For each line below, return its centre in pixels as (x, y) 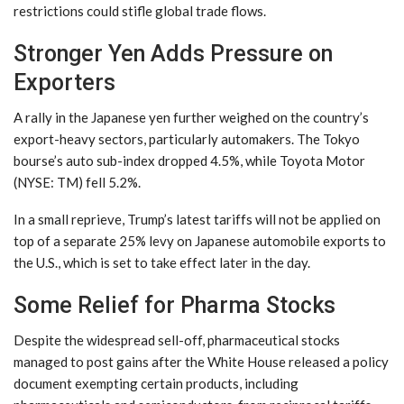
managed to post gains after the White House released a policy (201, 361)
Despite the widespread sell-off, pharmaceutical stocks (177, 340)
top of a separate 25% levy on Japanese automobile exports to (200, 240)
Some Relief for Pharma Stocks (174, 305)
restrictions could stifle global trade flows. (140, 10)
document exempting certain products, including (156, 383)
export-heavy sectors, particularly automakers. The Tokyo (187, 138)
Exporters (64, 82)
